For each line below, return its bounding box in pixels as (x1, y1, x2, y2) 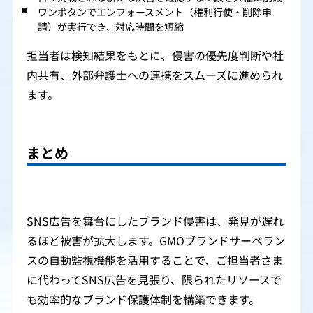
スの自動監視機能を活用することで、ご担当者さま (27, 245, 283, 277)
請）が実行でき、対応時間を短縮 (38, 13, 184, 41)
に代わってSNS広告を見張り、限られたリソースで (27, 264, 282, 297)
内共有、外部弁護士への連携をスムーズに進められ (27, 59, 283, 92)
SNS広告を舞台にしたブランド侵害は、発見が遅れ (27, 205, 284, 238)
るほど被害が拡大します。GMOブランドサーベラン (27, 225, 285, 258)
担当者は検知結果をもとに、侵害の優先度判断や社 (27, 39, 284, 72)
